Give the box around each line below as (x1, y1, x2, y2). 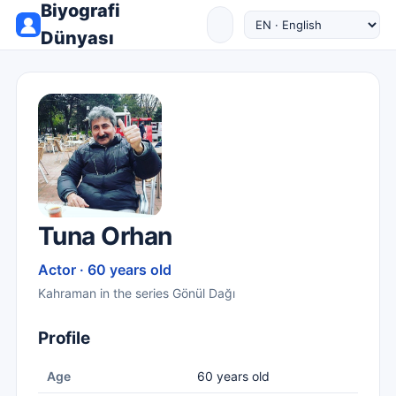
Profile (38, 328, 90, 348)
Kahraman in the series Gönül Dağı (38, 286, 235, 301)
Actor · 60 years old (38, 261, 171, 278)
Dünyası (41, 27, 114, 49)
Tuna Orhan (38, 221, 172, 251)
